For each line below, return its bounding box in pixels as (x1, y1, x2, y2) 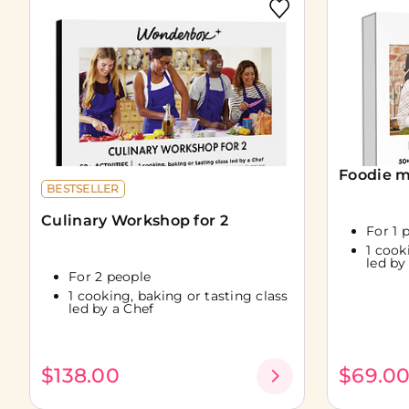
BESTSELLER (47, 182, 120, 195)
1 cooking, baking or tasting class (68, 288, 288, 305)
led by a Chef (68, 300, 154, 318)
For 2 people (68, 267, 151, 285)
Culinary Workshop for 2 (41, 211, 228, 229)
